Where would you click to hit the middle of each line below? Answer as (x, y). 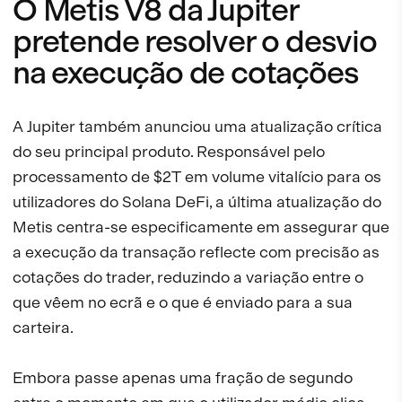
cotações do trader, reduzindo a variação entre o (188, 277)
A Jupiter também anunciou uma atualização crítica (197, 127)
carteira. (43, 328)
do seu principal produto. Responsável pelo (169, 152)
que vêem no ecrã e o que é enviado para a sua (183, 302)
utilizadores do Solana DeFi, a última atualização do (197, 202)
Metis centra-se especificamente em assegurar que (201, 227)
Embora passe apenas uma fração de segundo (183, 378)
